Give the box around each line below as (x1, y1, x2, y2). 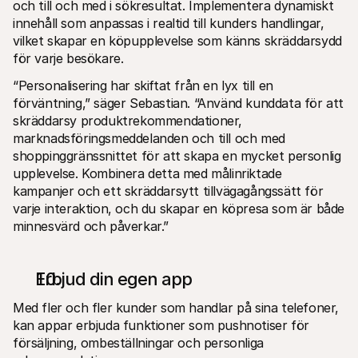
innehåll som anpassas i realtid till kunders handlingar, (13, 14, 324, 31)
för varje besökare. (13, 50, 124, 66)
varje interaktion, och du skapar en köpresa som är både (13, 200, 345, 217)
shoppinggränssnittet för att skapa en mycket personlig (13, 147, 341, 164)
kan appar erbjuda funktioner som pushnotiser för (13, 316, 309, 333)
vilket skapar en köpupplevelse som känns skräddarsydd (13, 32, 342, 49)
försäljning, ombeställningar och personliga (13, 334, 264, 351)
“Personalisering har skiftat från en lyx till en (13, 77, 273, 93)
